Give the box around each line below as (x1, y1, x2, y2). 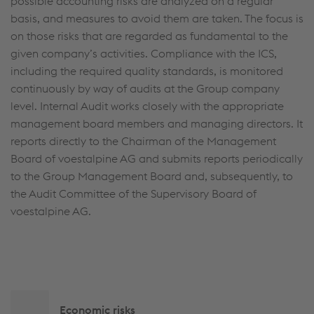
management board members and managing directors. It (11, 116, 303, 130)
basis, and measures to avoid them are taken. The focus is (11, 11, 303, 25)
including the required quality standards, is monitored (11, 64, 283, 78)
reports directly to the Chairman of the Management (11, 134, 276, 148)
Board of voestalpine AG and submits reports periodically (11, 151, 303, 165)
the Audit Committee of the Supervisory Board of (11, 186, 257, 200)
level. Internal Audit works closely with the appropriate (11, 99, 284, 113)
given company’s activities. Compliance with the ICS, (11, 46, 277, 60)
